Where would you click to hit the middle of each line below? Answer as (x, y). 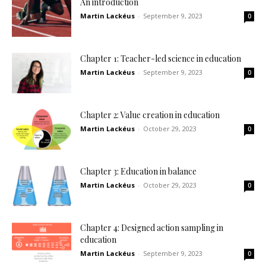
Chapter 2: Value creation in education (150, 115)
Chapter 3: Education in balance (138, 171)
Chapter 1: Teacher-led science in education (161, 58)
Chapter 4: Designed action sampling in (152, 227)
